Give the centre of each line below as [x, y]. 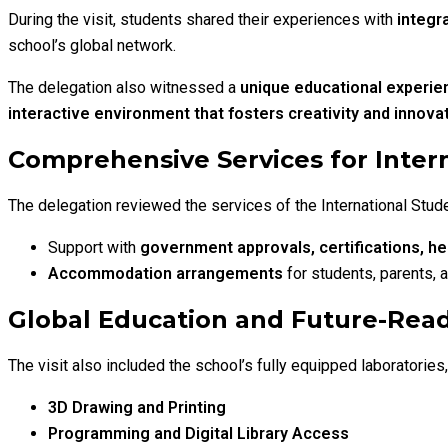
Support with [94, 248]
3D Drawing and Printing [137, 408]
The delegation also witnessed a [124, 88]
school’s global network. [92, 46]
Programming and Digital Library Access [198, 434]
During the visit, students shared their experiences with [202, 20]
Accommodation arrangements [165, 274]
